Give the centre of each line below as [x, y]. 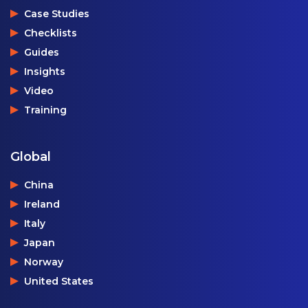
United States [59, 281]
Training [45, 110]
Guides [42, 52]
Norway [44, 262]
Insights [45, 71]
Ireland [42, 204]
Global [31, 156]
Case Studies [57, 13]
